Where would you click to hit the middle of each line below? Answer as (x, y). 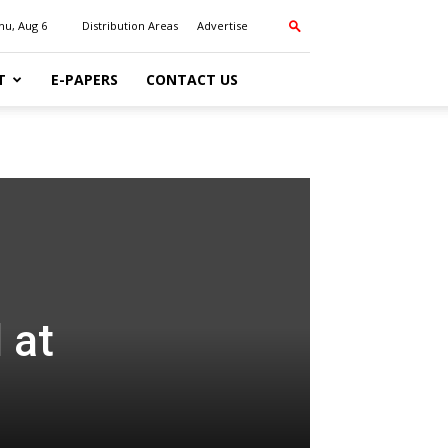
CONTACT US (192, 79)
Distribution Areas (130, 25)
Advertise (222, 25)
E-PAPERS (84, 79)
